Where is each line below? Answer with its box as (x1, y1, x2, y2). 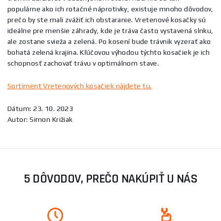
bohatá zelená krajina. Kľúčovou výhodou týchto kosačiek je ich (7, 48, 210, 56)
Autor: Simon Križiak (7, 115, 73, 123)
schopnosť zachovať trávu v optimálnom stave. (7, 59, 159, 67)
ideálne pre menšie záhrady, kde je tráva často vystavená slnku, (7, 27, 214, 35)
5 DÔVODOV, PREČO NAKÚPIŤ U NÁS (24, 171, 197, 187)
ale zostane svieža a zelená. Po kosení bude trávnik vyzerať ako (7, 37, 211, 45)
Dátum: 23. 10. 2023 (7, 105, 74, 112)
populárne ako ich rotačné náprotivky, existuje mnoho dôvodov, (7, 5, 214, 13)
